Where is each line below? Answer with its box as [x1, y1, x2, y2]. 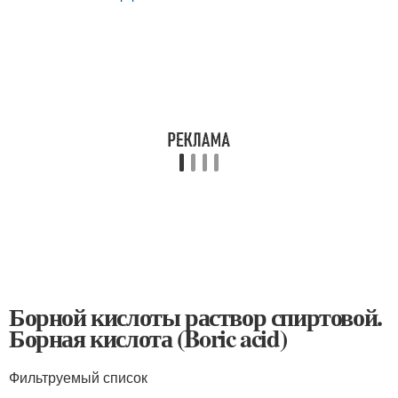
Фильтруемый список [9, 367, 147, 387]
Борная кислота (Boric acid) [9, 320, 287, 356]
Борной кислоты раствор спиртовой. [9, 298, 382, 335]
